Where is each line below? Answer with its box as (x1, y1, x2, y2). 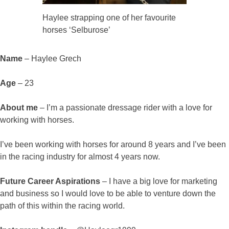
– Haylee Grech (25, 54, 81, 63)
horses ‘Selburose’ (42, 26, 110, 35)
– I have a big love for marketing (102, 177, 217, 186)
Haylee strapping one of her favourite (42, 13, 176, 22)
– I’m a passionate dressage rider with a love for (40, 103, 212, 112)
